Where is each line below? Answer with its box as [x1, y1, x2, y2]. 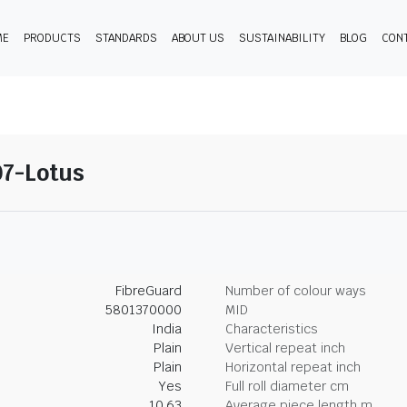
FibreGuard [115, 283, 182, 299]
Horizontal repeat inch [225, 359, 361, 375]
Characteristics [225, 321, 318, 337]
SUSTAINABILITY [238, 31, 325, 45]
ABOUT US [171, 31, 224, 45]
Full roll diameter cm [225, 378, 349, 394]
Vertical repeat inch [225, 340, 345, 356]
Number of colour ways [225, 283, 366, 299]
